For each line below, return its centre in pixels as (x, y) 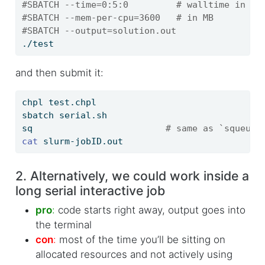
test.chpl (70, 103)
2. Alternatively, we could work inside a (132, 175)
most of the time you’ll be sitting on (140, 240)
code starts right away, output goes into (150, 210)
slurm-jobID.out (80, 142)
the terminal (63, 225)
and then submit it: (59, 73)
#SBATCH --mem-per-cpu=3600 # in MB (117, 18)
